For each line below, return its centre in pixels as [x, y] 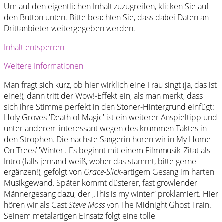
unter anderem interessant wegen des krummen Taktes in [105, 128]
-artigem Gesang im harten [167, 172]
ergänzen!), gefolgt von [44, 172]
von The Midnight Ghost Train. [158, 204]
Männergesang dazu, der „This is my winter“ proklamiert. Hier [111, 194]
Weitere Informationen [44, 66]
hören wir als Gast [36, 204]
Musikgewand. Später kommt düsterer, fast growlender [101, 183]
